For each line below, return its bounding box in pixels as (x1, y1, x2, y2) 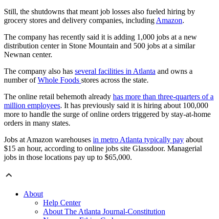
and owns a (155, 67, 193, 76)
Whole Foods (38, 76, 81, 85)
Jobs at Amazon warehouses (4, 135, 93, 144)
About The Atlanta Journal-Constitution (43, 207, 165, 216)
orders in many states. (4, 119, 70, 128)
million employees (4, 101, 60, 110)
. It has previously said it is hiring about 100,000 (60, 101, 208, 110)
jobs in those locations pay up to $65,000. (4, 153, 132, 162)
